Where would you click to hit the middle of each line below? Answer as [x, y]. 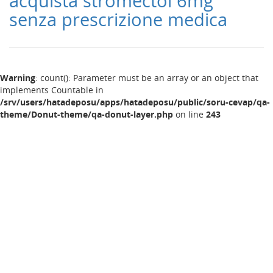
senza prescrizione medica [118, 19]
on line [190, 114]
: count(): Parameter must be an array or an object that [147, 78]
